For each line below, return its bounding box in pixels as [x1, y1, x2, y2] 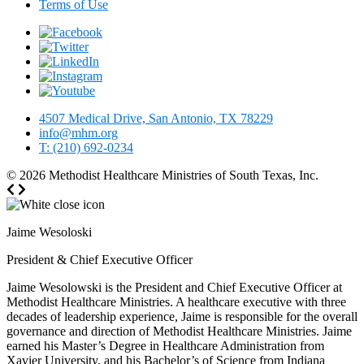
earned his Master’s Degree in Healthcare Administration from [6, 338, 324, 353]
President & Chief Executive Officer [6, 252, 193, 266]
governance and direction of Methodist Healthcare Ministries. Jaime [6, 323, 352, 338]
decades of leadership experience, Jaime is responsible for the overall [6, 309, 357, 323]
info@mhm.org [39, 125, 118, 140]
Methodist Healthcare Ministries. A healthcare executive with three [6, 294, 346, 309]
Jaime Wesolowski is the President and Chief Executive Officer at [6, 279, 342, 294]
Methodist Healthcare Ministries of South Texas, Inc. [49, 167, 318, 182]
